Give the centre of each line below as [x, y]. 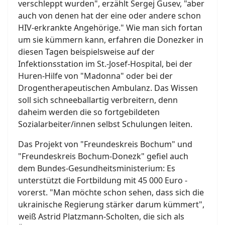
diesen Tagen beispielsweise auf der [86, 51]
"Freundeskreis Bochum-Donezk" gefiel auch [103, 156]
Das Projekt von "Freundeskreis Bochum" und [105, 144]
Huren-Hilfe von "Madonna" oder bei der [95, 76]
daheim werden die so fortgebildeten [89, 112]
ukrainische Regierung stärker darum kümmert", [111, 204]
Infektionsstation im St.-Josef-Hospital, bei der [105, 64]
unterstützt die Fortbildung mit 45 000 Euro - [103, 180]
